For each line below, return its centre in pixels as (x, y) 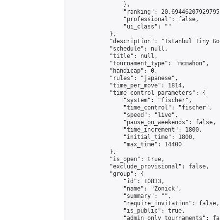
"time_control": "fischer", (140, 108)
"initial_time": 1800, (132, 137)
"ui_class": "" (120, 27)
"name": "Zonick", (125, 189)
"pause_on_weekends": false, (142, 122)
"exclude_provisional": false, (139, 166)
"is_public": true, (127, 211)
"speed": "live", (123, 115)
